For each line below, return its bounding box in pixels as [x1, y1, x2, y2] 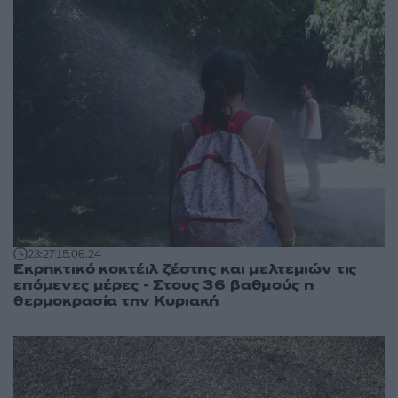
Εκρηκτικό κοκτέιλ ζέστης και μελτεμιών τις [13, 259, 357, 280]
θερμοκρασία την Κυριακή [13, 291, 220, 312]
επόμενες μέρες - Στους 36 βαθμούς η [13, 275, 314, 296]
